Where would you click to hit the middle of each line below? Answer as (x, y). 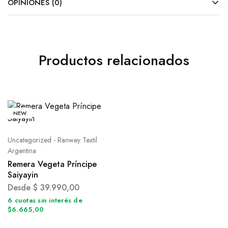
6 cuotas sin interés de (45, 200)
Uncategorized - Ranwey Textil (52, 140)
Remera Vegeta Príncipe (52, 164)
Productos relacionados (114, 60)
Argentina (22, 151)
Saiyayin (23, 175)
